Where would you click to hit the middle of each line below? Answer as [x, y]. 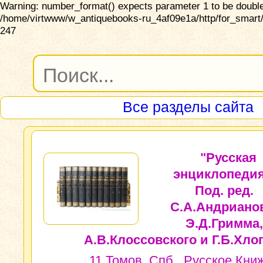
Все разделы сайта [188, 107]
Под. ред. [224, 190]
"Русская [228, 158]
